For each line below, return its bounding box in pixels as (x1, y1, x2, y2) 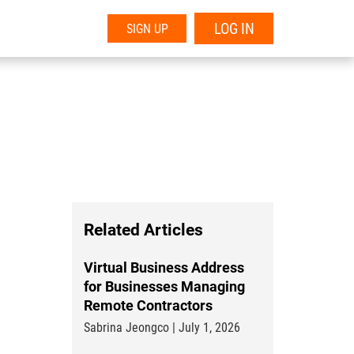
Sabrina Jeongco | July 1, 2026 (84, 320, 240, 335)
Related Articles (84, 220, 203, 239)
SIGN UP (126, 21, 168, 36)
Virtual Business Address (84, 259, 244, 276)
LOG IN (213, 19, 254, 38)
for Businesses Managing (84, 278, 245, 295)
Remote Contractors (84, 297, 213, 314)
